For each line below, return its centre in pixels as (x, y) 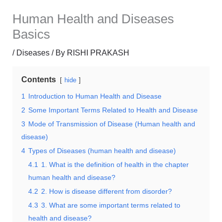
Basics (31, 34)
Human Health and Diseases (93, 19)
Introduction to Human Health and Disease (95, 96)
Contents (38, 80)
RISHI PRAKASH (98, 53)
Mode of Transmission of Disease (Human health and (111, 124)
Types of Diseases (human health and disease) (102, 151)
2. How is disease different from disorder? (106, 192)
